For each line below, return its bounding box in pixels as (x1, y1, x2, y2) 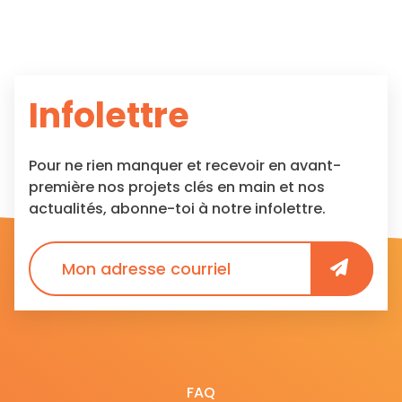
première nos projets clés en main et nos (29, 177, 325, 197)
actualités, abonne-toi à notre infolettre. (29, 198, 326, 219)
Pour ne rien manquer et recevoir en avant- (29, 155, 341, 176)
